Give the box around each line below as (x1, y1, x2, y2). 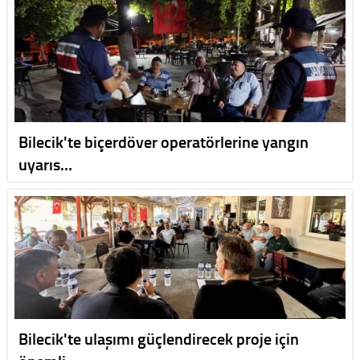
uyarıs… (18, 153, 72, 176)
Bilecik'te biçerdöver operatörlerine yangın (18, 130, 309, 153)
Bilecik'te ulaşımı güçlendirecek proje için (18, 327, 299, 350)
